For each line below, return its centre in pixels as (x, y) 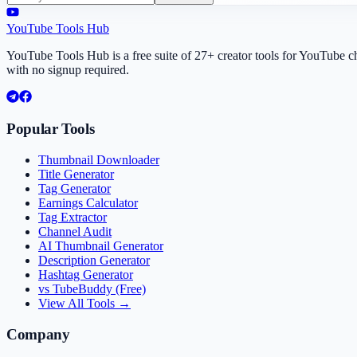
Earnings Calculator (88, 203)
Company (38, 334)
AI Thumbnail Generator (101, 246)
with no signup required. (68, 69)
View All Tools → (84, 304)
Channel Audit (75, 232)
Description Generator (94, 261)
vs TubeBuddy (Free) (92, 289)
